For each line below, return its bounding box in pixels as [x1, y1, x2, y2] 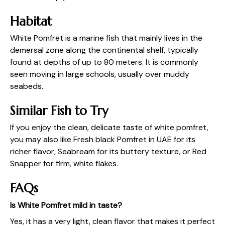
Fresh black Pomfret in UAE [73, 134, 172, 145]
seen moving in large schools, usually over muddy [10, 69, 189, 80]
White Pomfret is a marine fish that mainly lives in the [10, 33, 202, 44]
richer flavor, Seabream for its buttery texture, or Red [10, 146, 206, 157]
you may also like [10, 134, 73, 145]
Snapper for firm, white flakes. [10, 158, 118, 169]
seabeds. [10, 81, 43, 92]
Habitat [10, 14, 52, 30]
